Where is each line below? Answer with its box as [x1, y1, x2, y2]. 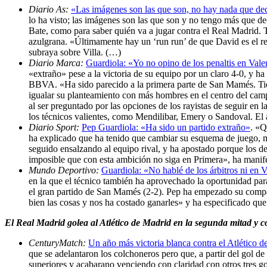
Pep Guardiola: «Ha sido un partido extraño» [82, 122, 250, 132]
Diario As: [29, 4, 71, 14]
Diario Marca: [29, 57, 86, 68]
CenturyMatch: [29, 237, 88, 248]
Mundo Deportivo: [29, 164, 101, 175]
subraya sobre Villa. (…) [29, 46, 121, 57]
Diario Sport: [29, 122, 82, 132]
